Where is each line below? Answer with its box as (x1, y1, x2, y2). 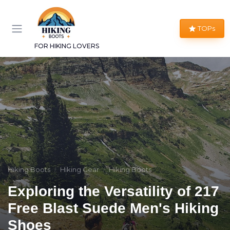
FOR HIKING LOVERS (34, 42, 99, 50)
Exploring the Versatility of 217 (8, 183, 219, 199)
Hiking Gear (60, 165, 99, 174)
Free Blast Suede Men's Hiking (8, 200, 219, 216)
